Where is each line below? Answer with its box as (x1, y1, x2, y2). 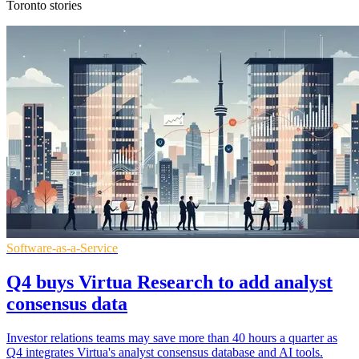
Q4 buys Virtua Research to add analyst (6, 271, 333, 292)
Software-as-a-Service (6, 240, 118, 255)
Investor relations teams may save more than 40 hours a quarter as (6, 330, 337, 345)
